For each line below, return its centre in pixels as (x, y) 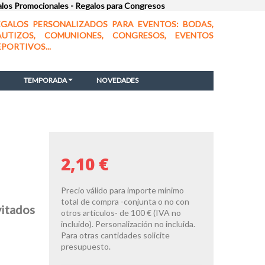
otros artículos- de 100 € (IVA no (121, 212)
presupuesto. (86, 246)
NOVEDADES (117, 80)
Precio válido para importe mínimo (123, 190)
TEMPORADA (45, 80)
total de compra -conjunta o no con (125, 201)
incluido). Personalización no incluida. (128, 224)
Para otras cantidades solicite (116, 235)
